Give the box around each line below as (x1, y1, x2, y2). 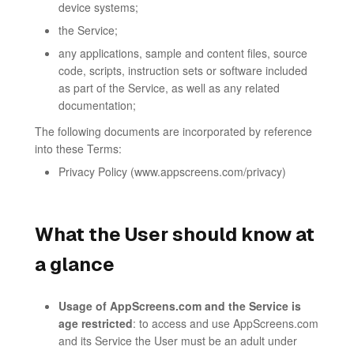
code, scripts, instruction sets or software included (58, 62, 307, 78)
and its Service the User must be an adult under (58, 333, 297, 348)
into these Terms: (35, 141, 122, 156)
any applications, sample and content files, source (58, 45, 307, 61)
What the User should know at (35, 224, 314, 245)
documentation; (58, 97, 136, 113)
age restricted (58, 315, 133, 331)
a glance (35, 254, 115, 275)
